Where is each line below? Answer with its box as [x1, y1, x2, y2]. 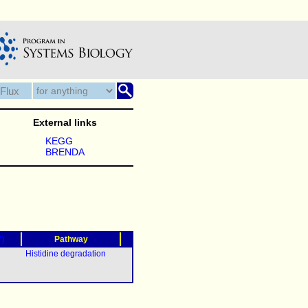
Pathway [54, 234, 88, 244]
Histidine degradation [25, 249, 106, 258]
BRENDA [45, 146, 85, 157]
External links [32, 117, 97, 128]
